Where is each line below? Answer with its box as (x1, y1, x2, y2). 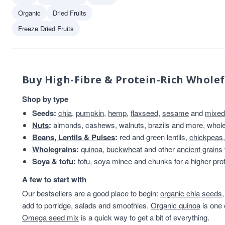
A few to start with (22, 174, 86, 185)
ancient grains (177, 144, 222, 154)
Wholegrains (32, 144, 76, 155)
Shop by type (22, 93, 68, 104)
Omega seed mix (22, 212, 79, 222)
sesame (162, 107, 189, 118)
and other (142, 144, 177, 154)
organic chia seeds (160, 188, 222, 198)
